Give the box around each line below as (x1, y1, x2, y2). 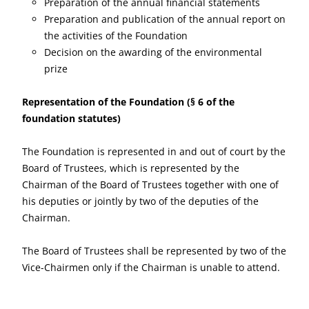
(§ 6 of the (187, 95, 235, 108)
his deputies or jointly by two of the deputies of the (22, 195, 259, 208)
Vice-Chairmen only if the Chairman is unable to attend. (22, 261, 280, 274)
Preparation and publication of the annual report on (44, 12, 286, 26)
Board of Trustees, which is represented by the (22, 161, 239, 175)
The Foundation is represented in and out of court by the (22, 145, 286, 158)
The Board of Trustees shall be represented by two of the (22, 244, 286, 257)
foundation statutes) (22, 112, 121, 125)
